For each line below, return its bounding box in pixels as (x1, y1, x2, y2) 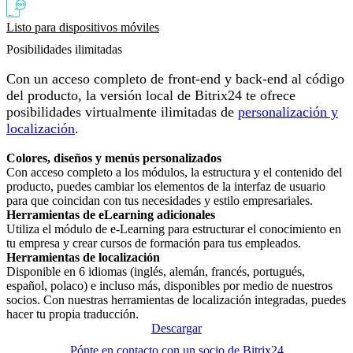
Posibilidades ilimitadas (6, 42, 122, 56)
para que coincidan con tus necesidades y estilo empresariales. (6, 193, 313, 207)
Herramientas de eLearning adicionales (6, 207, 215, 221)
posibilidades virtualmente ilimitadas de (6, 103, 238, 120)
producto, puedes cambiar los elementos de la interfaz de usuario (6, 179, 325, 193)
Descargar (151, 321, 202, 335)
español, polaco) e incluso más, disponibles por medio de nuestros (6, 278, 333, 292)
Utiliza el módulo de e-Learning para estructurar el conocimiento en (6, 221, 341, 236)
